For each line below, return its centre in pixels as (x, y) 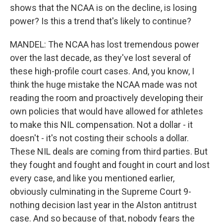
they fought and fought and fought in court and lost (110, 165)
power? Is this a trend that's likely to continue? (101, 21)
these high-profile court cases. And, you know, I (102, 71)
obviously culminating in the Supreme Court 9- (101, 192)
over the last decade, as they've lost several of (101, 58)
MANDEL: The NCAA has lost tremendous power (105, 44)
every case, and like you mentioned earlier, (92, 178)
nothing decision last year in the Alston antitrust (103, 205)
